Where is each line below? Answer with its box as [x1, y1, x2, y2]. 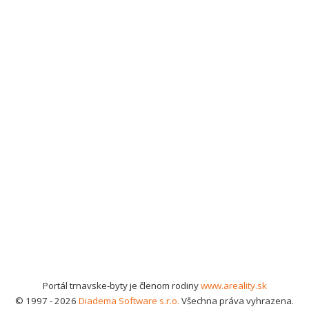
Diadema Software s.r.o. [79, 295, 179, 307]
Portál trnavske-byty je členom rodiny [42, 279, 201, 292]
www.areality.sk [200, 279, 267, 292]
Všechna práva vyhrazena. [179, 295, 294, 307]
